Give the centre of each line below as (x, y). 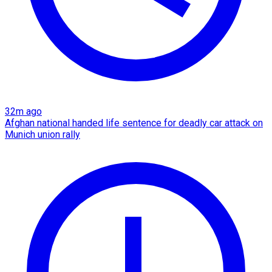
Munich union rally (42, 135)
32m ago (23, 112)
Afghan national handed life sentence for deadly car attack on (134, 123)
